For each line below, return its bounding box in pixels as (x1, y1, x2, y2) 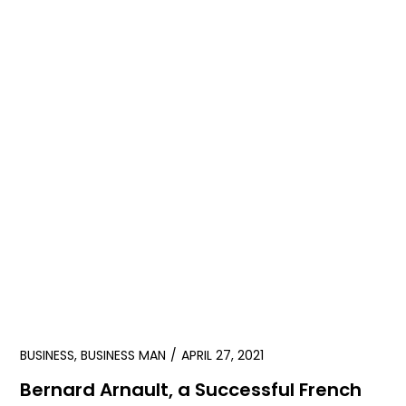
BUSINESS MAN (81, 346, 167, 365)
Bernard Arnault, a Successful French (20, 377, 362, 403)
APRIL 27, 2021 (181, 346, 265, 365)
